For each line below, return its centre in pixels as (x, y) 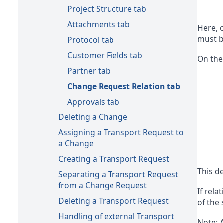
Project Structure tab (107, 9)
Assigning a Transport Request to (121, 132)
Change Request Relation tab (124, 86)
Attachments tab (99, 24)
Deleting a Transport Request (113, 200)
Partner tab (89, 70)
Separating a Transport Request (118, 174)
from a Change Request (103, 185)
